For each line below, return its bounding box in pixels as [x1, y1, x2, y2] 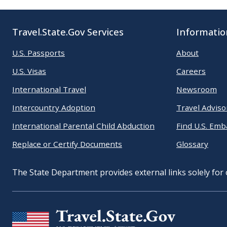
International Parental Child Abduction [12, 120, 155, 131]
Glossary [176, 138, 208, 149]
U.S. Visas [12, 65, 46, 76]
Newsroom [176, 84, 217, 94]
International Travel [12, 84, 86, 94]
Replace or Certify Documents [12, 138, 122, 149]
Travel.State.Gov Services [12, 25, 124, 38]
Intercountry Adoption [12, 102, 95, 112]
